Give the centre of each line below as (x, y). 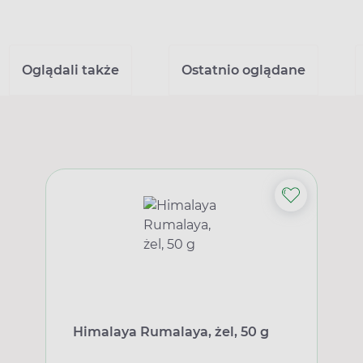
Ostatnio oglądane (243, 70)
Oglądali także (70, 70)
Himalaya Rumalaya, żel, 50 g (171, 331)
